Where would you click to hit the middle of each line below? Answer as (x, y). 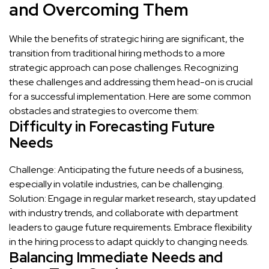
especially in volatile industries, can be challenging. (116, 184)
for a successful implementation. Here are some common (130, 96)
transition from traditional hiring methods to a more (117, 53)
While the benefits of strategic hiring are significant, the (127, 38)
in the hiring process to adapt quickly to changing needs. (129, 241)
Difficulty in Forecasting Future (112, 126)
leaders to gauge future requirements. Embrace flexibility (130, 227)
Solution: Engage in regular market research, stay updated (132, 198)
